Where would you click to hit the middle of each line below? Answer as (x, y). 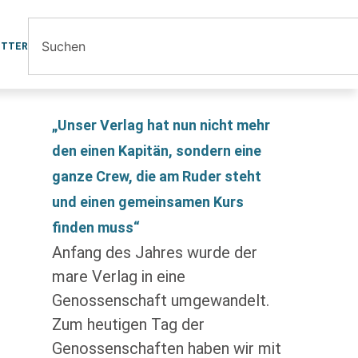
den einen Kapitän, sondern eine (156, 151)
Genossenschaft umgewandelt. (160, 300)
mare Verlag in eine (118, 276)
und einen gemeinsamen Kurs (147, 202)
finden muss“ (95, 227)
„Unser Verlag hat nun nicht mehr (161, 125)
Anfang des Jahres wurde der (154, 253)
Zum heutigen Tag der (128, 324)
